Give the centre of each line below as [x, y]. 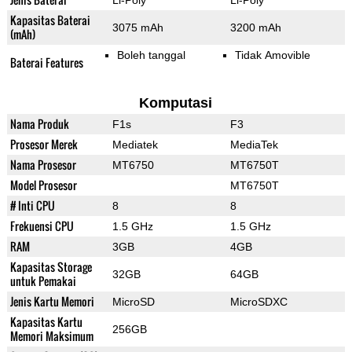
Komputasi [176, 103]
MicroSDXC [258, 302]
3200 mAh [255, 28]
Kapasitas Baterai [50, 20]
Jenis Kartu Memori [52, 302]
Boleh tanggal [151, 55]
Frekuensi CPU [42, 226]
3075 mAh [137, 28]
